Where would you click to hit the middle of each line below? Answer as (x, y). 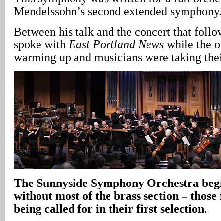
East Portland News (116, 44)
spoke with (41, 44)
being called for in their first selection (109, 208)
